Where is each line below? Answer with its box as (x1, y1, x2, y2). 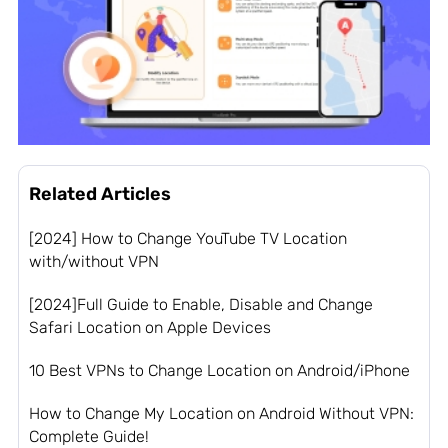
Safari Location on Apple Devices (28, 317, 271, 337)
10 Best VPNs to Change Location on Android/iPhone (28, 360, 410, 380)
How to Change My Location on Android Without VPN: (28, 403, 414, 423)
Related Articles (28, 182, 171, 205)
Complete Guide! (28, 426, 149, 446)
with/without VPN (28, 251, 159, 271)
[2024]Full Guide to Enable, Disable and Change (28, 294, 373, 314)
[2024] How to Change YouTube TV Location (28, 228, 347, 248)
